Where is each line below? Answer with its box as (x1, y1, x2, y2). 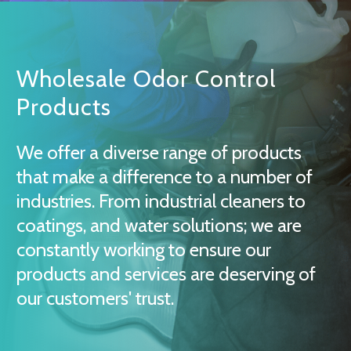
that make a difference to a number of (16, 165, 313, 188)
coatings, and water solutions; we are (16, 213, 302, 237)
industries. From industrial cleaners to (16, 189, 306, 212)
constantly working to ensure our (16, 237, 271, 261)
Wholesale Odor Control (16, 63, 276, 93)
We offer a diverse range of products (16, 140, 302, 164)
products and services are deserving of (16, 262, 316, 285)
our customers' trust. (16, 286, 174, 309)
